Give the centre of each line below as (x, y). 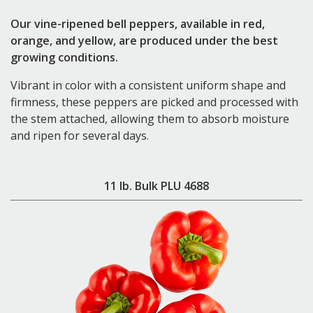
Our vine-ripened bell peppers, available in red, (138, 24)
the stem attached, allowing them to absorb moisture (150, 119)
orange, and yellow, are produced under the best (144, 41)
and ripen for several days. (80, 136)
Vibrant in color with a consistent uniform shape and (148, 86)
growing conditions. (64, 58)
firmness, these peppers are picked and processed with (154, 102)
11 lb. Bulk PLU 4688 (156, 186)
